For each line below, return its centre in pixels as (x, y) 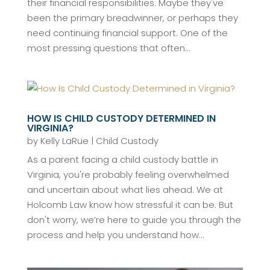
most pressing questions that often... (108, 48)
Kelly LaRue (64, 140)
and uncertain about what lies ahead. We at (125, 189)
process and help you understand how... (115, 234)
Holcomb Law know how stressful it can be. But (130, 204)
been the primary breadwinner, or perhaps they (132, 17)
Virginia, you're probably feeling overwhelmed (128, 174)
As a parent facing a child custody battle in (122, 159)
